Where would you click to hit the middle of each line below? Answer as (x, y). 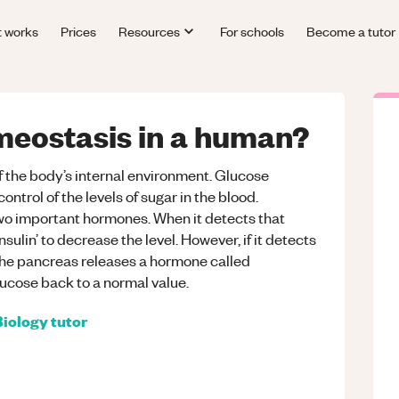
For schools (252, 31)
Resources (150, 31)
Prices (79, 31)
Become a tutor (350, 31)
